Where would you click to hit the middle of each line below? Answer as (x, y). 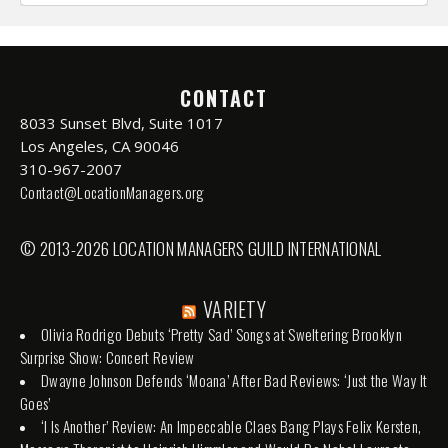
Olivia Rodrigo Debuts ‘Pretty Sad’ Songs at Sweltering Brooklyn (221, 333)
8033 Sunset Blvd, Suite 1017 (121, 122)
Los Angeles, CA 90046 (99, 145)
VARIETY (234, 308)
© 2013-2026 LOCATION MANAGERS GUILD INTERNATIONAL (201, 248)
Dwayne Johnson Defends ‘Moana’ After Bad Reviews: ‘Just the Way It (234, 379)
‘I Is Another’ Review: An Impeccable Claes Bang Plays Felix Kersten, (231, 425)
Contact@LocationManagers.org (112, 191)
